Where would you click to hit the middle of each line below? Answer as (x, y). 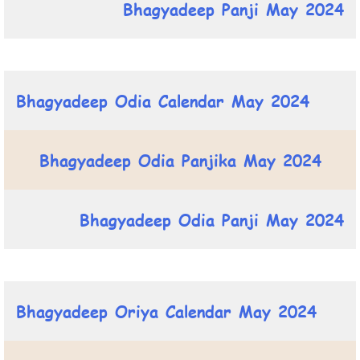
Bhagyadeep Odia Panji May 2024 (212, 219)
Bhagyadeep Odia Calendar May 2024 (163, 100)
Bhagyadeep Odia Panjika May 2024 (180, 160)
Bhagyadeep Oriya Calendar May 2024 (166, 311)
